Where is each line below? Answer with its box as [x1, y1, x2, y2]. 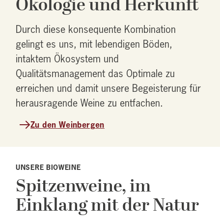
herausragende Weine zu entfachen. [16, 97, 163, 110]
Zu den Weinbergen [30, 119, 105, 130]
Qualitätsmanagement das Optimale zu [16, 67, 175, 80]
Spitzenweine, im [16, 172, 151, 200]
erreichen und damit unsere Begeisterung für [16, 82, 201, 95]
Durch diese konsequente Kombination [16, 23, 176, 36]
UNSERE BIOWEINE [16, 163, 81, 172]
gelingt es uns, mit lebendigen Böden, [16, 38, 172, 51]
